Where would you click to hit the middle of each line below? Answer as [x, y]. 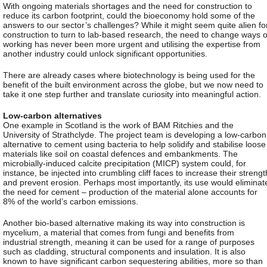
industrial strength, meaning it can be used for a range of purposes [129, 242]
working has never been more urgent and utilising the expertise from [132, 44]
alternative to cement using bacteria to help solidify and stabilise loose [134, 144]
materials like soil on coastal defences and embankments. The [120, 153]
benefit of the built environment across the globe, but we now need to [133, 84]
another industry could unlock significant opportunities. [105, 53]
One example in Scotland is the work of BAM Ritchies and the [118, 125]
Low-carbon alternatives [52, 115]
